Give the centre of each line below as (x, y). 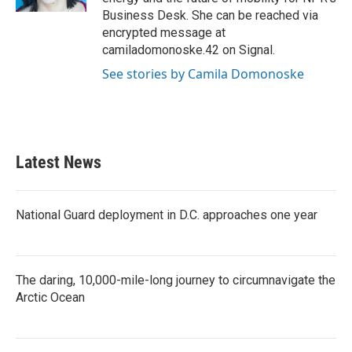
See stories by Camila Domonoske (203, 74)
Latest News (59, 163)
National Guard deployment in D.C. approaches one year (167, 215)
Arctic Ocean (50, 298)
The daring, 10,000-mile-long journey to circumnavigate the (176, 280)
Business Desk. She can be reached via (210, 16)
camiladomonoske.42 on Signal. (189, 50)
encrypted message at (164, 33)
